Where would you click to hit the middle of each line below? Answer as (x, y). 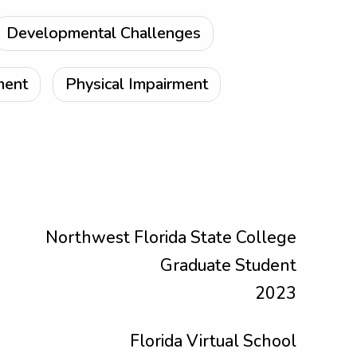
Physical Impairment (137, 84)
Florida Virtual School (213, 341)
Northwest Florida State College (171, 237)
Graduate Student (228, 265)
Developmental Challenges (104, 33)
